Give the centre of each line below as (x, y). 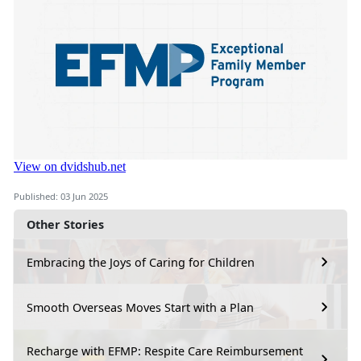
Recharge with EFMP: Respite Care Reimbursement (165, 351)
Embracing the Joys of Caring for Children (141, 262)
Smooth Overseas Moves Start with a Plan (140, 307)
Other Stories (65, 225)
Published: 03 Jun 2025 (61, 197)
